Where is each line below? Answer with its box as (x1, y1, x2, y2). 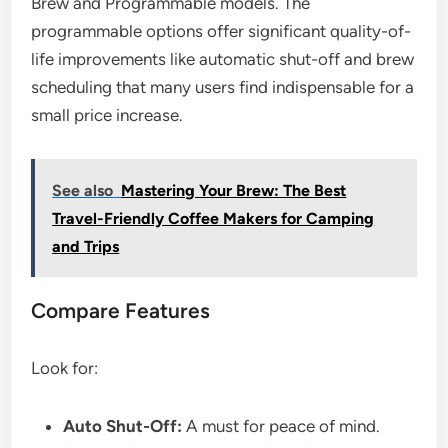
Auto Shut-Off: (63, 416, 183, 437)
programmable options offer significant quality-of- (31, 21, 412, 42)
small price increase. (31, 105, 184, 126)
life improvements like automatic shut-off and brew (31, 49, 415, 70)
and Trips (52, 237, 120, 257)
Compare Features (31, 298, 211, 324)
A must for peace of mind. (182, 416, 381, 437)
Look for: (31, 358, 99, 379)
